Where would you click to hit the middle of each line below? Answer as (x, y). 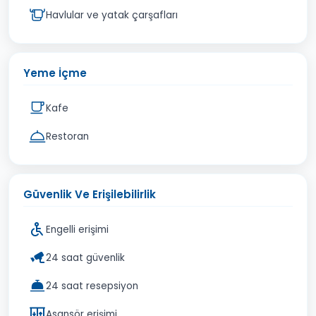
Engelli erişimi (77, 229)
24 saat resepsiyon (92, 286)
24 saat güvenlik (85, 257)
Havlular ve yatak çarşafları (112, 15)
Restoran (67, 136)
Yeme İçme (55, 73)
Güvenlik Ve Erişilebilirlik (90, 194)
